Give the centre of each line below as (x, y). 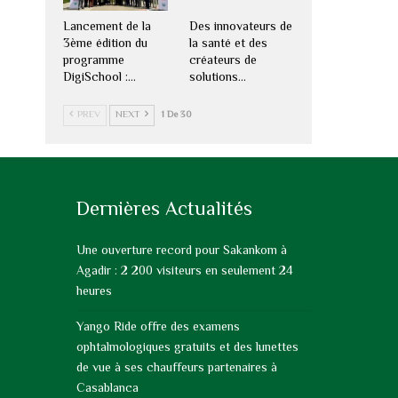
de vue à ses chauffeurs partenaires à (177, 368)
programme (93, 61)
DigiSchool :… (99, 78)
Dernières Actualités (164, 210)
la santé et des (228, 44)
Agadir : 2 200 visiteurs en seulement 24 (185, 271)
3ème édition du (105, 44)
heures (94, 292)
